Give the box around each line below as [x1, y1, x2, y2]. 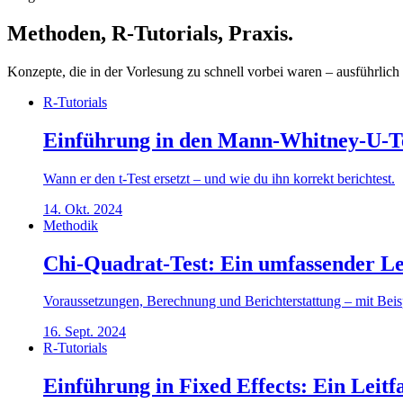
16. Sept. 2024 [43, 324, 126, 340]
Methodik [43, 217, 98, 233]
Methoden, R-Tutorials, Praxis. [7, 21, 293, 45]
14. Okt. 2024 [43, 201, 122, 217]
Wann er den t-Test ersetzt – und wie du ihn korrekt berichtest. [43, 170, 395, 186]
